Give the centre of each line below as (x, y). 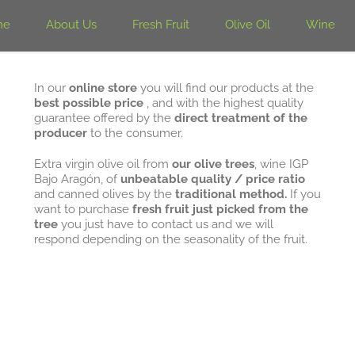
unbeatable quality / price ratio (212, 179)
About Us (71, 25)
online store (104, 88)
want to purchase (83, 209)
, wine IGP (281, 164)
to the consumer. (136, 133)
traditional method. (232, 194)
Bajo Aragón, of (77, 179)
